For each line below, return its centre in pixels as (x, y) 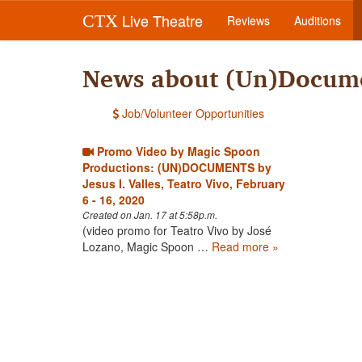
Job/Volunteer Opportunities (192, 113)
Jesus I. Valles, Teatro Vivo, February (184, 183)
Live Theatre (160, 20)
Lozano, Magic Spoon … (147, 246)
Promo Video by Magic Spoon (177, 151)
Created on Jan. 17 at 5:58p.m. (150, 215)
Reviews (248, 20)
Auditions (318, 20)
